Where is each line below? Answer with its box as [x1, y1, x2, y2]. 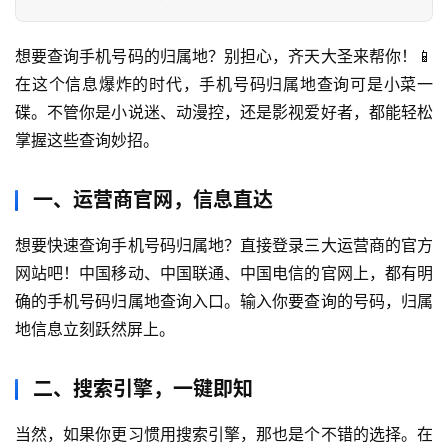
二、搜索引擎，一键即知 [33, 377, 253, 402]
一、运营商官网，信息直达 [33, 188, 273, 213]
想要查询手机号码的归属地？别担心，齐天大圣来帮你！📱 [15, 46, 433, 67]
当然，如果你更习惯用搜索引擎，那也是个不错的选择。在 [15, 424, 433, 445]
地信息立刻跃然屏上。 [15, 319, 175, 340]
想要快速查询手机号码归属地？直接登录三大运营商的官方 [15, 235, 433, 256]
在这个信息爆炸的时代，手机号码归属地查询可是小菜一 [15, 74, 433, 95]
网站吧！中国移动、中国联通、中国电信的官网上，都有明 [15, 263, 433, 284]
